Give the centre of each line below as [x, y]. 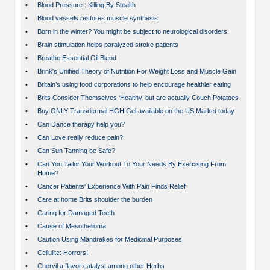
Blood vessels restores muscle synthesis [98, 18]
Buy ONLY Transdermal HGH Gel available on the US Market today [136, 111]
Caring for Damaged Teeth [76, 213]
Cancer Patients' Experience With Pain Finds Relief [111, 187]
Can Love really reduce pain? [80, 138]
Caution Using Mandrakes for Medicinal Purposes [110, 240]
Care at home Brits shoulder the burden [95, 200]
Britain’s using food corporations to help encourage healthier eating [134, 85]
